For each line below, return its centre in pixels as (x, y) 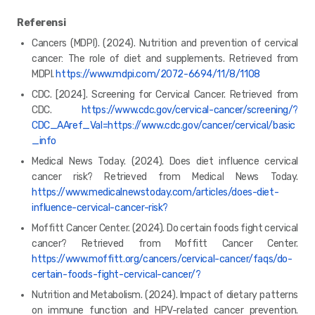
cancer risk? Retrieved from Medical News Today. (165, 176)
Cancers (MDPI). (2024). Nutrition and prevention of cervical (165, 43)
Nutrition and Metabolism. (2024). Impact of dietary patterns (165, 295)
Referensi (41, 22)
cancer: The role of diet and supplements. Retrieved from (165, 58)
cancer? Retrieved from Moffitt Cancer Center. (165, 243)
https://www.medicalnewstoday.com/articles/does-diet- (155, 192)
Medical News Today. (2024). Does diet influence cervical (165, 161)
